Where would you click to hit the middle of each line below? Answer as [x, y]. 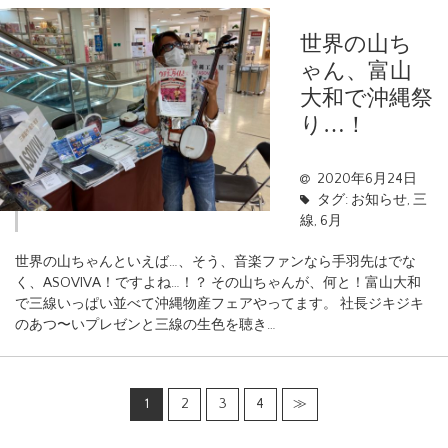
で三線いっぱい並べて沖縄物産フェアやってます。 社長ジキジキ [219, 304]
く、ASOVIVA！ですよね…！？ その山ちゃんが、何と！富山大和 [218, 283]
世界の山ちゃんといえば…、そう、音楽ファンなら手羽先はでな [215, 262]
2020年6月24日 [366, 179]
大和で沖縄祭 [366, 97]
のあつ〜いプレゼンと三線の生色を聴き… [145, 325]
